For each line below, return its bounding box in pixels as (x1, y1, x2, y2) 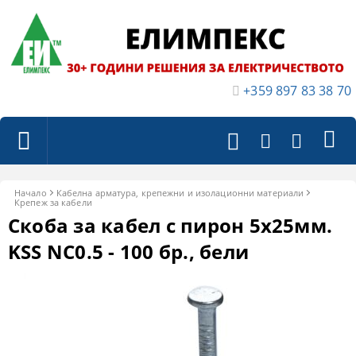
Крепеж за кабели (14, 195, 92, 208)
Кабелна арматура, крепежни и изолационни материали (56, 186, 304, 199)
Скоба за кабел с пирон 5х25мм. (8, 211, 333, 238)
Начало (14, 186, 47, 199)
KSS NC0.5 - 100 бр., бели (8, 238, 249, 265)
